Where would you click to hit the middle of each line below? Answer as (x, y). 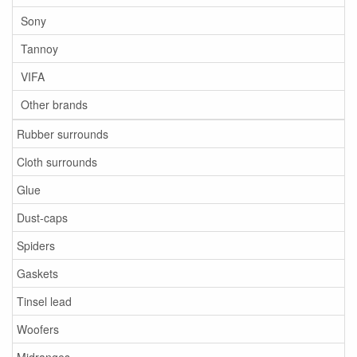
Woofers (38, 329)
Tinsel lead (44, 301)
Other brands (54, 104)
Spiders (36, 245)
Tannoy (39, 49)
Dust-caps (42, 218)
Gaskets (37, 273)
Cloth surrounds (57, 162)
